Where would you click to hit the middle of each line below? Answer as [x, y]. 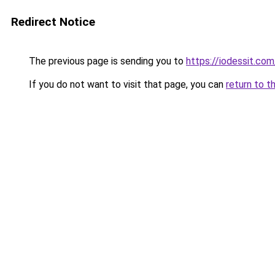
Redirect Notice [53, 22]
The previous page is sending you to [106, 61]
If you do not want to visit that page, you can [126, 84]
